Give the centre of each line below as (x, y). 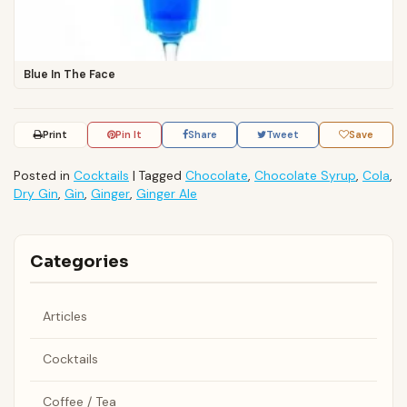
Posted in (44, 176)
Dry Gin (36, 194)
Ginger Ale (167, 194)
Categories (79, 261)
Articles (65, 317)
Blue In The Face (69, 74)
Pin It (129, 135)
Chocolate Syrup (305, 176)
